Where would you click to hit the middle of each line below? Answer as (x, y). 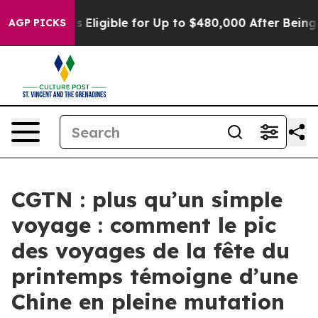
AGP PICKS (37, 23)
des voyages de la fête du (150, 251)
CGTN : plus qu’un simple (147, 199)
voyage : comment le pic (144, 225)
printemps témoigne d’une (155, 276)
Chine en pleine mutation (148, 302)
